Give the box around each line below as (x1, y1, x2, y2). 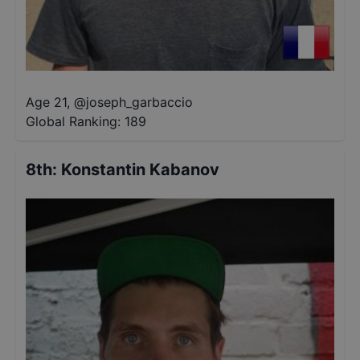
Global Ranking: (26, 113, 121, 129)
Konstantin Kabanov (61, 160, 219, 179)
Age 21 (26, 94, 67, 110)
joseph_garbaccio (86, 94, 193, 110)
